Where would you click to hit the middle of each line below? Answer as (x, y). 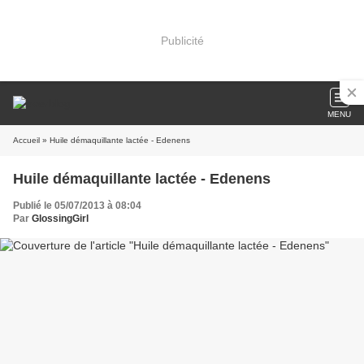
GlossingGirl (60, 219)
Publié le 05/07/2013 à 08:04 (77, 206)
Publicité (182, 40)
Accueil (26, 140)
